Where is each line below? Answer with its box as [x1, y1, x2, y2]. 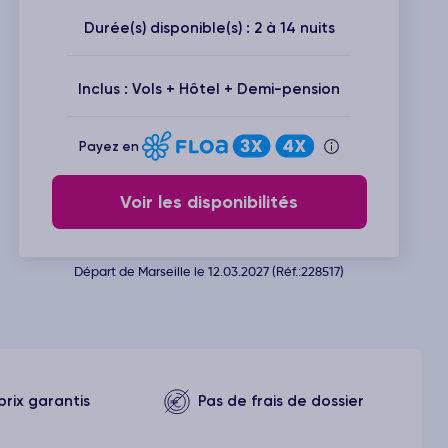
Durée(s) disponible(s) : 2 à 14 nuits [83, 19, 335, 37]
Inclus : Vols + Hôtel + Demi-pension [78, 80, 340, 98]
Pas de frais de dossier [197, 392, 364, 411]
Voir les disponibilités [120, 191, 298, 213]
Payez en [78, 139, 142, 155]
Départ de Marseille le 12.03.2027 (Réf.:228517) [74, 263, 344, 279]
